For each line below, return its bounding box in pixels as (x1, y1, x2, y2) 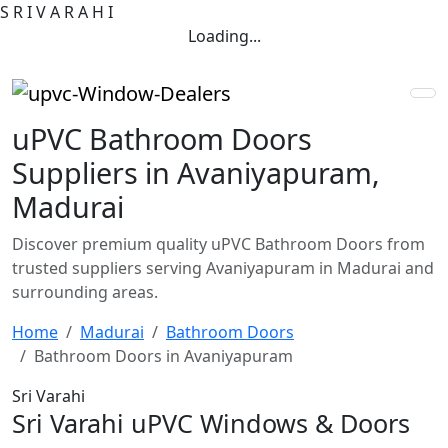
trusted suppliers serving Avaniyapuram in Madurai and (12, 256, 434, 279)
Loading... (187, 25, 261, 47)
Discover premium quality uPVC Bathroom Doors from (12, 232, 425, 255)
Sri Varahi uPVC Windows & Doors (12, 405, 410, 440)
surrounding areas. (12, 280, 158, 303)
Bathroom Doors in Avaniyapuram (34, 344, 293, 367)
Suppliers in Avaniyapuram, (12, 152, 380, 192)
